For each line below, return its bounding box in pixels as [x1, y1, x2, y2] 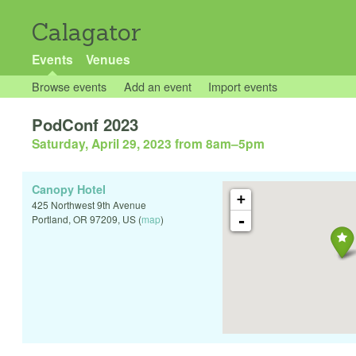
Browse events [32, 78, 106, 95]
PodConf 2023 [32, 113, 138, 137]
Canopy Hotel [32, 181, 106, 198]
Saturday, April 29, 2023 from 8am [32, 134, 231, 153]
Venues [85, 50, 130, 68]
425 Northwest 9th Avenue [32, 198, 146, 212]
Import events [208, 78, 278, 95]
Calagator [32, 17, 141, 47]
